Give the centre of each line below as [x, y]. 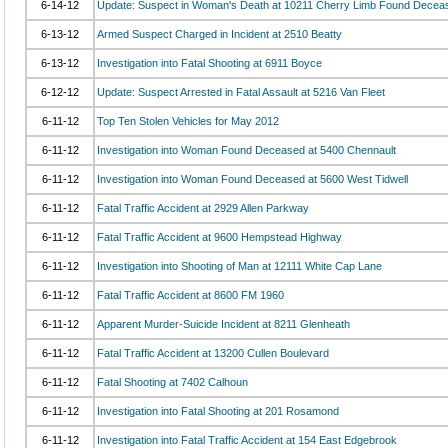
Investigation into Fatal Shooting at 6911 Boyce [209, 63]
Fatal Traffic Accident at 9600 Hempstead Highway [219, 237]
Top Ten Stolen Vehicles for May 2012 [188, 121]
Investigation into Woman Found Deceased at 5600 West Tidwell [252, 179]
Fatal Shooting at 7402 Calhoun [172, 382]
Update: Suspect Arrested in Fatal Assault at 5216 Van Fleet [241, 92]
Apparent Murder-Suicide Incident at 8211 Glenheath [223, 324]
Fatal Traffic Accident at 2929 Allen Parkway [203, 208]
